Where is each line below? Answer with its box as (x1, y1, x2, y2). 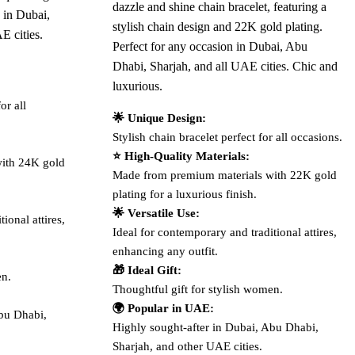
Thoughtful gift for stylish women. (112, 282, 283, 296)
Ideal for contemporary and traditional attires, (112, 225, 337, 239)
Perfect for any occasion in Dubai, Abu (112, 39, 307, 53)
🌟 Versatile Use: (112, 206, 200, 219)
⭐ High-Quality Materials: (112, 149, 250, 162)
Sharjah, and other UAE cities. (112, 339, 262, 353)
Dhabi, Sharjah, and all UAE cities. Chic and (112, 59, 338, 73)
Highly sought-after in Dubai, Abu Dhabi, (112, 320, 319, 334)
